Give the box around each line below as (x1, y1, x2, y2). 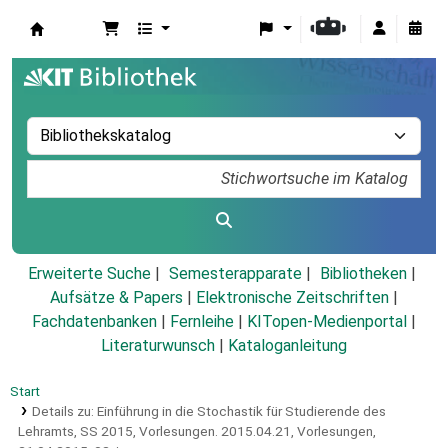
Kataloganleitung (228, 336, 347, 356)
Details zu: (31, 403, 97, 420)
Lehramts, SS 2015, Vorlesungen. (18, 423, 218, 440)
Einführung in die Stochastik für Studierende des (96, 403, 386, 420)
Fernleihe (170, 312, 234, 332)
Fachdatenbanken (32, 312, 157, 332)
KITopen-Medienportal (247, 312, 407, 332)
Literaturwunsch (101, 336, 215, 356)
